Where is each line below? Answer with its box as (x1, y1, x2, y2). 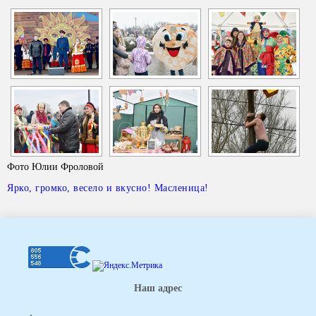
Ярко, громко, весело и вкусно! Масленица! (7, 183, 209, 193)
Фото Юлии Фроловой (7, 162, 104, 172)
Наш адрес (134, 282, 182, 293)
